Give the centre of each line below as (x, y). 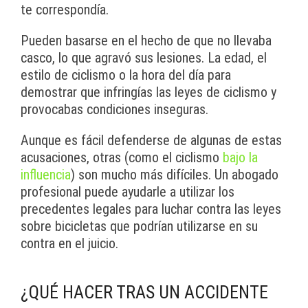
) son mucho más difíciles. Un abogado (175, 175)
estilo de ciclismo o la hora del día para (126, 75)
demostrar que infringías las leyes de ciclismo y (148, 92)
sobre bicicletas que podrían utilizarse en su (139, 227)
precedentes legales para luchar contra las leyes (151, 209)
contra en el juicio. (69, 244)
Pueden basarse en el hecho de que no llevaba (146, 41)
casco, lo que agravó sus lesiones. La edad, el (144, 58)
